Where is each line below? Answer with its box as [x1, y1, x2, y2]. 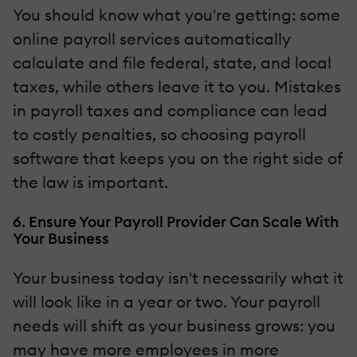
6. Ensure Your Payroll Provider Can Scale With [13, 212, 339, 232]
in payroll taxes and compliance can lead [13, 100, 328, 121]
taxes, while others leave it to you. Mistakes [13, 76, 341, 97]
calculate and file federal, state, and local [13, 53, 331, 73]
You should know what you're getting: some [13, 5, 340, 25]
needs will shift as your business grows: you [13, 316, 335, 336]
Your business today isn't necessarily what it [13, 268, 343, 288]
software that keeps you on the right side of [13, 148, 342, 169]
